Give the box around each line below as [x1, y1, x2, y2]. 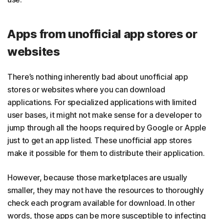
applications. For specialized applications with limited [7, 97, 197, 107]
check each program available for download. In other [7, 197, 195, 208]
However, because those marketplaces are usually [7, 172, 187, 182]
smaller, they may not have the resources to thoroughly [7, 185, 204, 195]
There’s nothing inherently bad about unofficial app [7, 71, 188, 82]
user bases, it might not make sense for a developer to [7, 109, 202, 120]
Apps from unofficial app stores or [7, 26, 197, 41]
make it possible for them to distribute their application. [7, 148, 205, 158]
